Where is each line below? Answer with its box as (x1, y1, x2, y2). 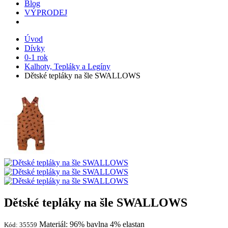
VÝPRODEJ (24, 8, 67, 17)
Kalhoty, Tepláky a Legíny (24, 62, 110, 71)
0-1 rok (24, 53, 48, 62)
